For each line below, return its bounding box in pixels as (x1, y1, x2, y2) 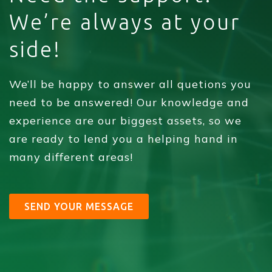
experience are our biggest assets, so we (9, 113, 242, 127)
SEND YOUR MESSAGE (24, 200, 134, 212)
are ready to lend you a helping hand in (9, 131, 238, 146)
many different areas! (9, 149, 133, 164)
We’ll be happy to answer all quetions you (9, 76, 251, 91)
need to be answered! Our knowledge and (9, 95, 249, 109)
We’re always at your (9, 9, 240, 34)
